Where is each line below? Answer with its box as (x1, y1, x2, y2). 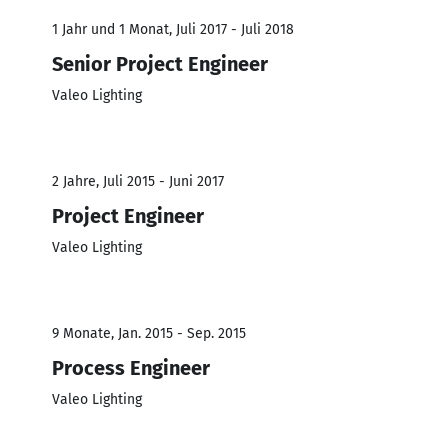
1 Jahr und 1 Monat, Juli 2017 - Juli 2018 (52, 20, 294, 38)
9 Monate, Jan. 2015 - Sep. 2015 (52, 324, 246, 342)
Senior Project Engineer (52, 51, 268, 76)
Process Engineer (52, 355, 210, 380)
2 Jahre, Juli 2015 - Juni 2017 (52, 172, 224, 190)
